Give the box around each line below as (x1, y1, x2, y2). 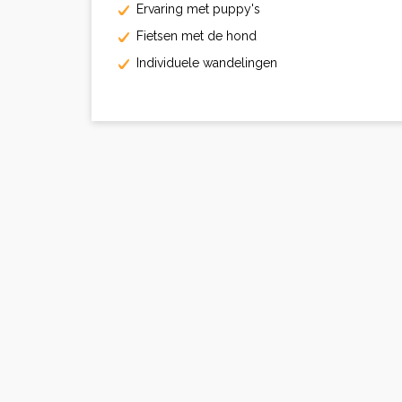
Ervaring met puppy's (129, 2, 260, 16)
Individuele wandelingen (129, 56, 277, 70)
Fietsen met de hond (129, 29, 257, 43)
